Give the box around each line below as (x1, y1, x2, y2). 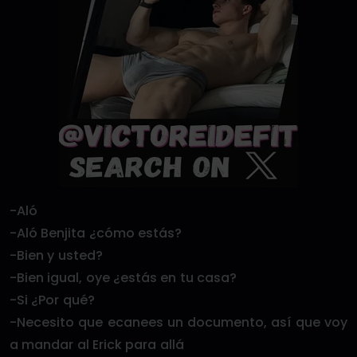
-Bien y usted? (10, 246, 103, 265)
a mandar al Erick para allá (10, 335, 184, 354)
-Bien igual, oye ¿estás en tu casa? (10, 269, 237, 287)
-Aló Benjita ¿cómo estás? (10, 224, 182, 242)
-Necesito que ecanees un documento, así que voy (10, 313, 347, 331)
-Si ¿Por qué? (10, 291, 95, 309)
